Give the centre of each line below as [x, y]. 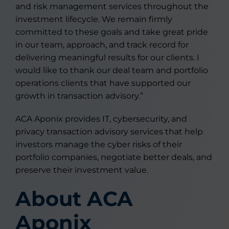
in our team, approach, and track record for [102, 45]
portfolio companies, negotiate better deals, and [114, 157]
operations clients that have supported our [103, 83]
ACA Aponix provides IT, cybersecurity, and [101, 119]
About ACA [74, 199]
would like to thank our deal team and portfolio [112, 70]
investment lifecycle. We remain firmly [94, 19]
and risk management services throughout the [112, 6]
